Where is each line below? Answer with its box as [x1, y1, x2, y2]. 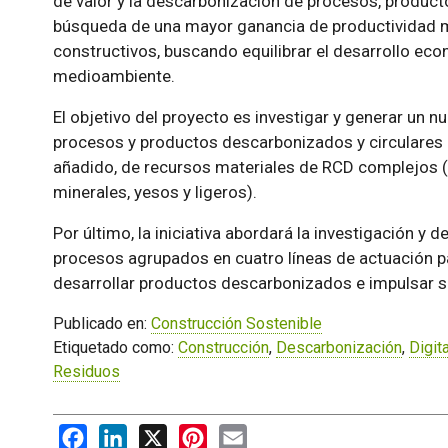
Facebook [86, 424, 156, 444]
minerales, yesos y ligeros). [52, 182, 257, 203]
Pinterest [206, 424, 272, 444]
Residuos [52, 362, 120, 382]
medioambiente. [52, 66, 175, 87]
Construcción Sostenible [150, 314, 322, 334]
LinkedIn [126, 424, 187, 444]
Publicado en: [52, 314, 151, 334]
